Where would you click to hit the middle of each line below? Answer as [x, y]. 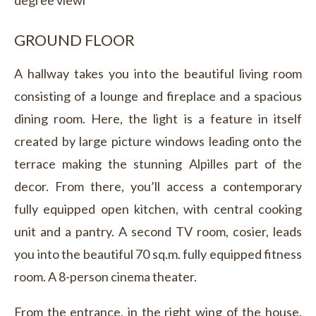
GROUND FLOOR [74, 40]
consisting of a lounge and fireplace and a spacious [158, 96]
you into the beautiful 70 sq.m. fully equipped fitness [158, 254]
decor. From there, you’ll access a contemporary [158, 187]
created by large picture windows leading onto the [158, 141]
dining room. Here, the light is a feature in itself [158, 119]
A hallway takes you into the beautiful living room [158, 74]
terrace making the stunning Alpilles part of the [158, 164]
